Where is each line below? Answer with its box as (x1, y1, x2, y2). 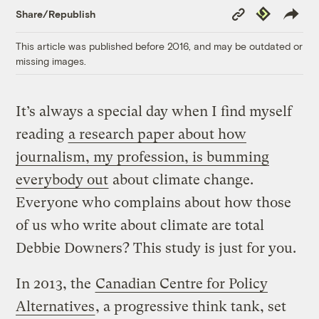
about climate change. (109, 172, 254, 189)
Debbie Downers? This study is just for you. (16, 240, 297, 257)
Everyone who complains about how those (16, 194, 292, 211)
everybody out (16, 172, 109, 189)
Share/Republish (16, 7, 96, 20)
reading (16, 126, 68, 143)
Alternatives (16, 298, 95, 315)
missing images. (16, 55, 87, 68)
